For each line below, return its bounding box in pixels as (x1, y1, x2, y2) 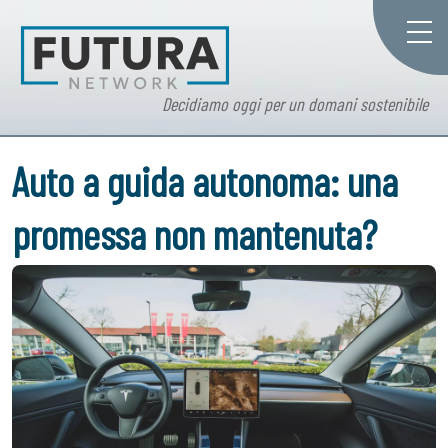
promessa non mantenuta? (12, 209, 377, 259)
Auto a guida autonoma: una (12, 156, 398, 206)
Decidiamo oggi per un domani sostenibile (162, 93, 428, 116)
